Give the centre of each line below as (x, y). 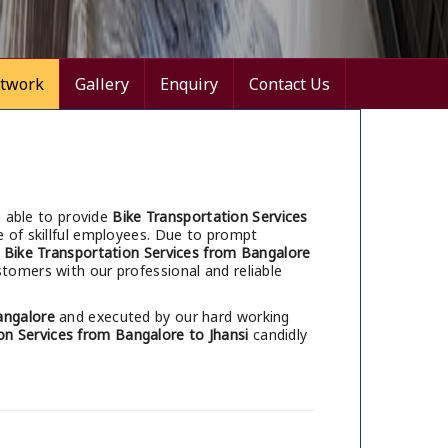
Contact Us (289, 84)
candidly (278, 335)
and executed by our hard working (172, 317)
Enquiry (189, 84)
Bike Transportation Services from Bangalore (157, 253)
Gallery (102, 84)
